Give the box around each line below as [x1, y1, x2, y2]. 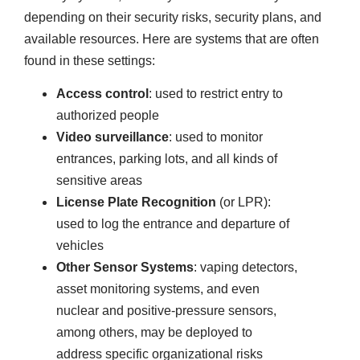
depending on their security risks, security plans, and [24, 10, 321, 24]
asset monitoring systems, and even [56, 282, 260, 297]
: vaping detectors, [194, 260, 297, 275]
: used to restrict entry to [149, 87, 283, 101]
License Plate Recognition [56, 195, 216, 210]
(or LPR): [216, 195, 271, 210]
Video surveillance [56, 130, 169, 145]
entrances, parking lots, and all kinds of [56, 152, 277, 166]
